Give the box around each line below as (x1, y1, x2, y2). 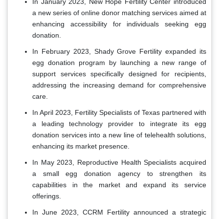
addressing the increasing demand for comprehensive (32, 81, 206, 89)
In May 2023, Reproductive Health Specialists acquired (32, 158, 206, 167)
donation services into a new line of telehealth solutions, (32, 131, 206, 139)
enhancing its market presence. (32, 142, 130, 151)
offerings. (32, 192, 61, 200)
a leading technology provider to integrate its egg (32, 120, 206, 128)
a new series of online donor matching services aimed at (32, 9, 206, 17)
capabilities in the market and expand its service (32, 181, 206, 189)
